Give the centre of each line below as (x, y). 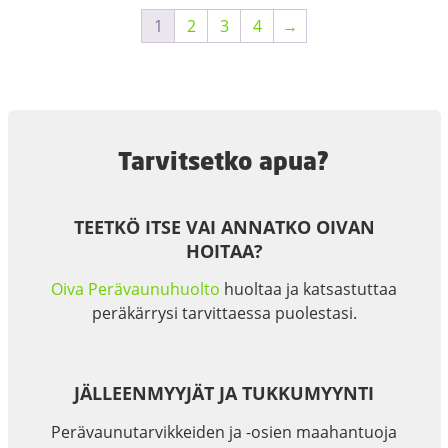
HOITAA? (224, 251)
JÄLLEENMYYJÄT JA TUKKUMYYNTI (224, 393)
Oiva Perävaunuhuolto (135, 289)
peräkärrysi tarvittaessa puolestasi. (224, 313)
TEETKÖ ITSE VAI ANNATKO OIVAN (224, 227)
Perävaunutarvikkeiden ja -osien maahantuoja (224, 431)
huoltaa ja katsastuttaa (308, 289)
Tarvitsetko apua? (223, 160)
